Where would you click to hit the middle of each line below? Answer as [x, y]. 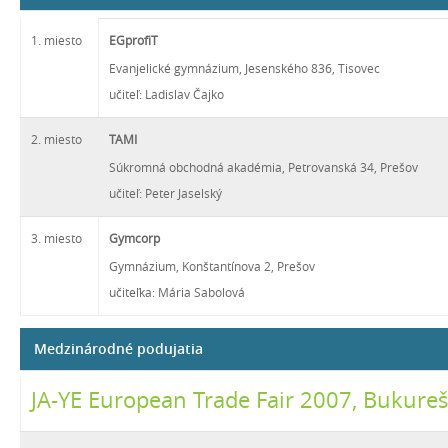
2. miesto [56, 139]
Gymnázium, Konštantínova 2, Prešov [212, 266]
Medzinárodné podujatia [118, 348]
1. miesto [56, 40]
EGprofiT [133, 40]
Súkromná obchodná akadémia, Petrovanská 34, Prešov [263, 167]
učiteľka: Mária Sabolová [177, 292]
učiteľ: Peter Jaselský [165, 193]
